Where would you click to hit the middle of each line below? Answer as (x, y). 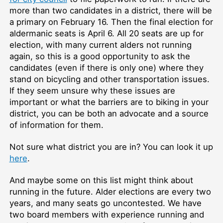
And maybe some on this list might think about (101, 180)
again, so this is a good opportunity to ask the (100, 56)
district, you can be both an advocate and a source (109, 114)
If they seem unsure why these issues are (92, 91)
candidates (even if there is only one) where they (106, 68)
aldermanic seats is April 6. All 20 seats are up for (106, 34)
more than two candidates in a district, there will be (111, 11)
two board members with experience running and (107, 215)
